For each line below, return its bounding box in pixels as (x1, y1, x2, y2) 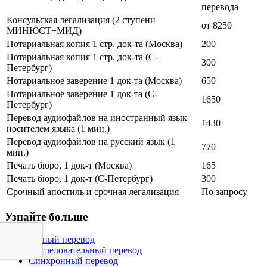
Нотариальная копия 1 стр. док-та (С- (7, 52, 158, 62)
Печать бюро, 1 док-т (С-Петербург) (7, 173, 153, 184)
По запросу (201, 187, 247, 197)
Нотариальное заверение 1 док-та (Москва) (7, 76, 182, 86)
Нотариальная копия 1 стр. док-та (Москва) (7, 39, 182, 49)
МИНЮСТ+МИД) (7, 26, 82, 36)
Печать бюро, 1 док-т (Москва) (7, 160, 132, 170)
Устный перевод (29, 234, 95, 245)
